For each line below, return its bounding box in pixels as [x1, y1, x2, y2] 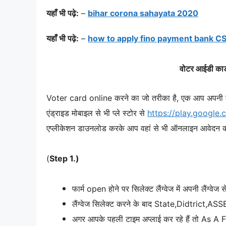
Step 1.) [49, 153, 79, 164]
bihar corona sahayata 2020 [88, 8, 198, 18]
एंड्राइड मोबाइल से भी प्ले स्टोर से [46, 108, 147, 119]
